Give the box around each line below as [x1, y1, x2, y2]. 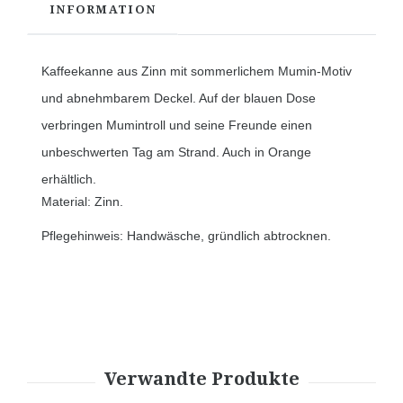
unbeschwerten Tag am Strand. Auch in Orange [41, 145, 311, 160]
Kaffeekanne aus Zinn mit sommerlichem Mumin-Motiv [41, 64, 352, 79]
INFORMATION [49, 3, 157, 17]
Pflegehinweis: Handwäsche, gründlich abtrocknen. [41, 228, 331, 244]
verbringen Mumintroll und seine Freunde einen [41, 118, 312, 133]
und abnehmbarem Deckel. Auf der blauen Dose [41, 91, 316, 106]
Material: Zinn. [41, 194, 123, 210]
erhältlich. [41, 172, 96, 187]
